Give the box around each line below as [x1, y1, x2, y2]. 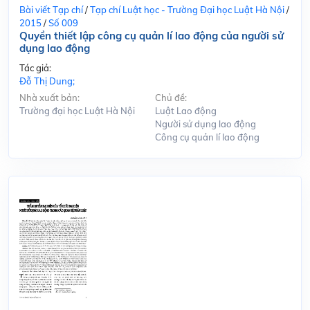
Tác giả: [19, 62, 51, 73]
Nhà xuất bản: [19, 91, 80, 103]
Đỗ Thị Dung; [19, 75, 75, 86]
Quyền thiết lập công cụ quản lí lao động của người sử [19, 28, 284, 42]
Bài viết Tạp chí [19, 3, 83, 15]
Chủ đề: [155, 91, 187, 103]
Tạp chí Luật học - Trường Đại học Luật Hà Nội [90, 3, 284, 15]
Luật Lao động [155, 104, 217, 116]
